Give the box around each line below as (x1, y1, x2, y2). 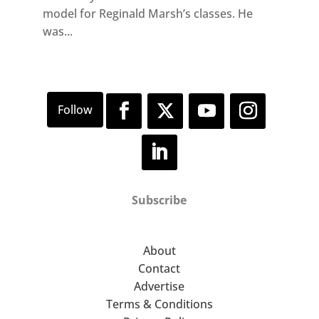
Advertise (134, 278, 185, 295)
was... (42, 23, 73, 40)
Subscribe (132, 192, 187, 209)
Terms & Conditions (105, 296, 213, 313)
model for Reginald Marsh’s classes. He (42, 6, 253, 22)
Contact (138, 261, 181, 277)
